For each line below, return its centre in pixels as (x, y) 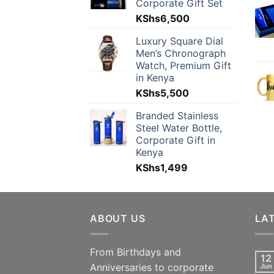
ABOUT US (118, 219)
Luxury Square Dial (180, 41)
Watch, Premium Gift (183, 66)
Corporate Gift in (176, 140)
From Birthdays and (135, 252)
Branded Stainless (177, 116)
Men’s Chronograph (181, 54)
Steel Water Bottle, (179, 128)
